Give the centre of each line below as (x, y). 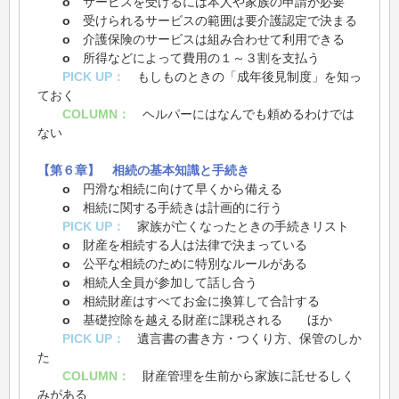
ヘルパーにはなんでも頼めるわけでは (242, 114)
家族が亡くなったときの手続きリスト (237, 227)
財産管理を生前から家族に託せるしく (242, 376)
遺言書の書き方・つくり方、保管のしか (243, 339)
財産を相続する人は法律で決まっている (189, 245)
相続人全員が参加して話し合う (164, 283)
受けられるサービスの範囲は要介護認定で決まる (214, 21)
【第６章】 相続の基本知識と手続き (143, 171)
